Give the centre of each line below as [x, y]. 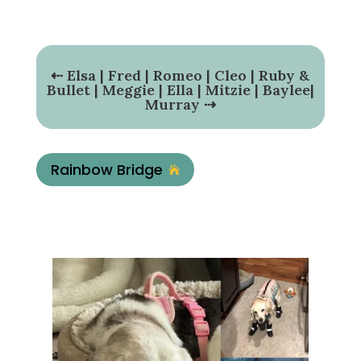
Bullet [68, 90]
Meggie [128, 90]
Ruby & [284, 76]
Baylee [286, 90]
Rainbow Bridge [106, 169]
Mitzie [228, 90]
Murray [174, 105]
